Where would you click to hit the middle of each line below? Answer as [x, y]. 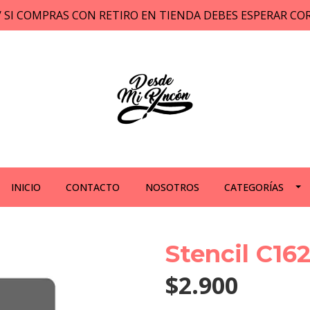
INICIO [26, 187]
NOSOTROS [172, 187]
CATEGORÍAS [254, 187]
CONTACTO [93, 187]
